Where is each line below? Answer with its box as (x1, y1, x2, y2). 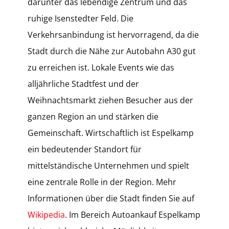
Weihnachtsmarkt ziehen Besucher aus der (28, 95, 193, 106)
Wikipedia (28, 209, 65, 220)
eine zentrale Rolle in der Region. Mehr (28, 176, 176, 188)
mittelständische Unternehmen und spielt (28, 160, 189, 171)
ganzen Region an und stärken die (28, 111, 158, 122)
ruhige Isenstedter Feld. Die (28, 13, 133, 24)
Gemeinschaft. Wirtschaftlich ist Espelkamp (28, 127, 194, 139)
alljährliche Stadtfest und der (28, 78, 139, 89)
